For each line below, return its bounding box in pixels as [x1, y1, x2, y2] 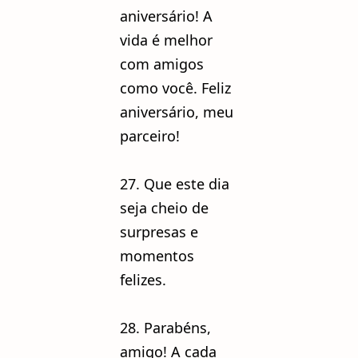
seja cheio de [120, 197, 209, 217]
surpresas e [120, 221, 198, 241]
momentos [120, 245, 194, 265]
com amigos [120, 54, 204, 74]
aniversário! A [120, 6, 213, 26]
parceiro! [120, 125, 184, 145]
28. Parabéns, [120, 317, 211, 337]
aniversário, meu [120, 101, 233, 121]
